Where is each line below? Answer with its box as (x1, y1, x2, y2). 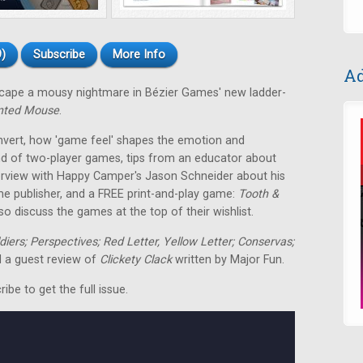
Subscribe (32, 48, 85, 62)
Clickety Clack (100, 253, 172, 267)
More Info (112, 48, 165, 62)
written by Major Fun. (172, 253, 284, 267)
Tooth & (238, 187, 279, 201)
